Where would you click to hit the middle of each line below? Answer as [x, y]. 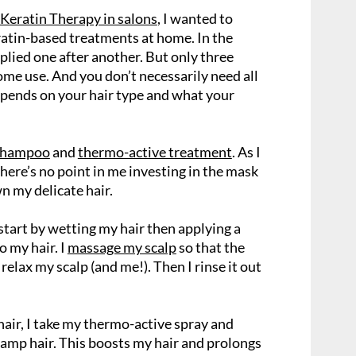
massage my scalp [122, 247]
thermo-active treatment [155, 152]
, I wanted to [195, 18]
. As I [246, 152]
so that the [210, 247]
